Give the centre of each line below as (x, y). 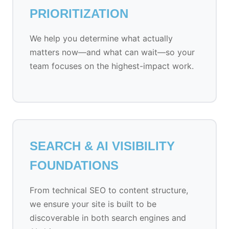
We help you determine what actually (101, 38)
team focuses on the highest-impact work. (112, 66)
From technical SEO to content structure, (109, 190)
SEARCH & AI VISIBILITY (102, 146)
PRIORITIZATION (79, 14)
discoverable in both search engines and (108, 218)
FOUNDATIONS (74, 165)
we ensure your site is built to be (93, 204)
